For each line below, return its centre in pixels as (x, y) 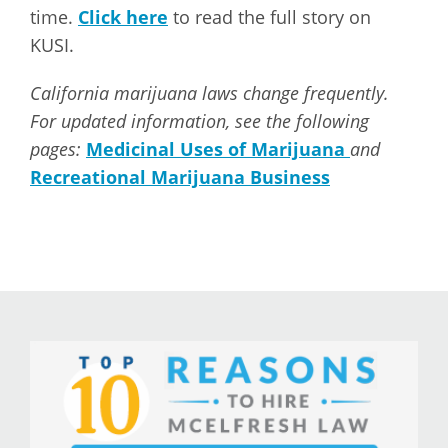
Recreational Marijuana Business (180, 177)
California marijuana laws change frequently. (209, 93)
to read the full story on (269, 17)
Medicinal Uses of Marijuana (218, 149)
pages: (58, 149)
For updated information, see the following (199, 121)
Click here (123, 17)
